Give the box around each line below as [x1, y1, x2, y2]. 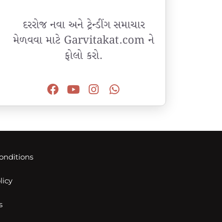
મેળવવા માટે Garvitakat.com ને [13, 33, 155, 49]
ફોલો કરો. [64, 48, 103, 64]
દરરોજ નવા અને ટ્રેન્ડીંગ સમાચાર [22, 17, 145, 34]
